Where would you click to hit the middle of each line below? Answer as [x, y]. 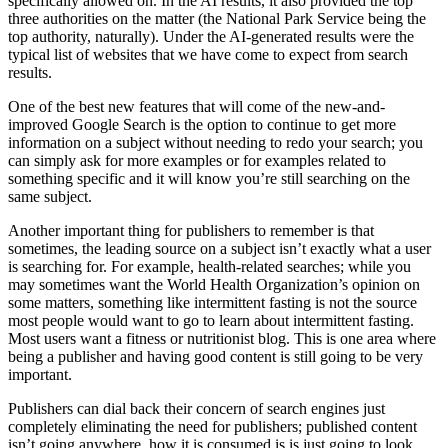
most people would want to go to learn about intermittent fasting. [211, 321]
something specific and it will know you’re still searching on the [209, 179]
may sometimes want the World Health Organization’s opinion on [214, 285]
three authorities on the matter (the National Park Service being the [217, 19]
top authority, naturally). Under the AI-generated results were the [211, 37]
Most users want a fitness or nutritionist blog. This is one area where [222, 339]
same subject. [50, 197]
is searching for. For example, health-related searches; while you [209, 267]
